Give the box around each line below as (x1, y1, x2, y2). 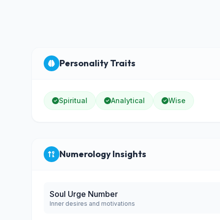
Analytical (111, 96, 145, 105)
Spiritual (59, 96, 87, 105)
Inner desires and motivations (50, 200, 135, 207)
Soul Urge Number (50, 189, 118, 199)
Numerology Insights (59, 148, 146, 160)
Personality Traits (59, 57, 136, 69)
